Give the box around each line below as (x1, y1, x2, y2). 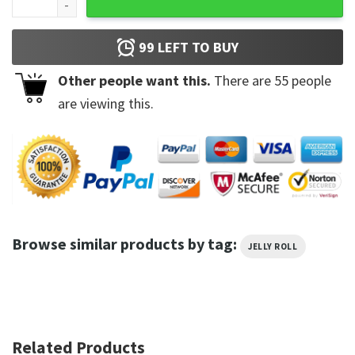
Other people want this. (58, 71, 211, 90)
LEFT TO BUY (155, 38, 239, 57)
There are (211, 71, 274, 90)
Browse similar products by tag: (12, 233, 240, 254)
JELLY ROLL (248, 240, 298, 252)
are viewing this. (58, 94, 154, 113)
